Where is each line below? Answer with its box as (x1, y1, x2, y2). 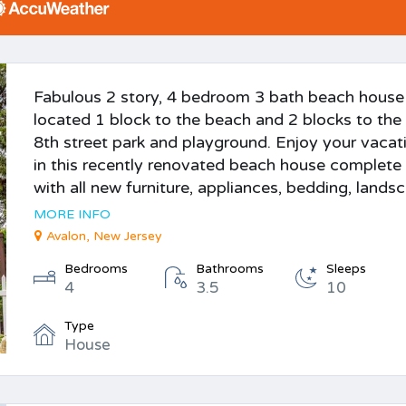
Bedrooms (64, 261, 129, 276)
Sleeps (326, 261, 367, 276)
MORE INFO (34, 207, 111, 222)
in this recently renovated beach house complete (34, 155, 402, 175)
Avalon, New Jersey (46, 228, 163, 244)
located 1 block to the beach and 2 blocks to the (34, 110, 402, 130)
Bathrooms (195, 261, 264, 276)
